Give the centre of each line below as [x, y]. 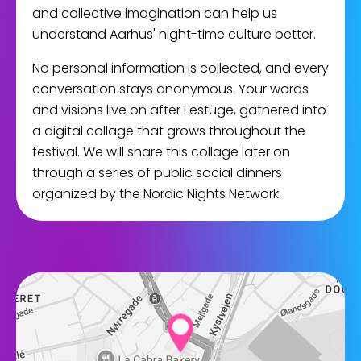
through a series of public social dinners [157, 173]
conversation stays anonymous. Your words [170, 89]
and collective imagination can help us [155, 13]
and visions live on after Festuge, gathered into [179, 110]
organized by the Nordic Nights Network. [157, 194]
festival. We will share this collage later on [161, 152]
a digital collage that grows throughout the [169, 131]
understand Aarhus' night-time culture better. [174, 34]
